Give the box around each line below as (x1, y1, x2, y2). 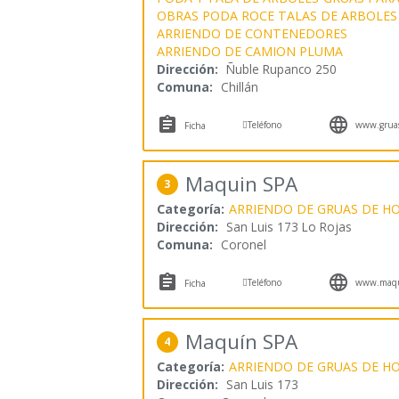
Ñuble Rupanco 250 (225, 60, 337, 77)
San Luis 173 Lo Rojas (225, 218, 352, 236)
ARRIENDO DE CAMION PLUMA (156, 42, 343, 60)
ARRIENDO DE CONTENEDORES (156, 24, 347, 42)
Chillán (220, 77, 258, 95)
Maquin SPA (184, 170, 297, 199)
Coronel (220, 236, 266, 254)
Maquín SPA (184, 328, 297, 356)
